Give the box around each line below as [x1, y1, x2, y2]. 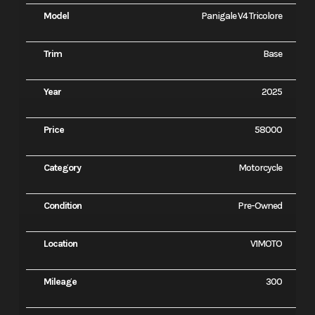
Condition [43, 200, 82, 212]
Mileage [43, 276, 77, 288]
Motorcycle [238, 162, 283, 174]
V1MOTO [250, 238, 283, 250]
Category [43, 162, 81, 174]
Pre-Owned [238, 200, 283, 212]
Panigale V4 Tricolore [201, 10, 283, 22]
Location [43, 238, 77, 250]
